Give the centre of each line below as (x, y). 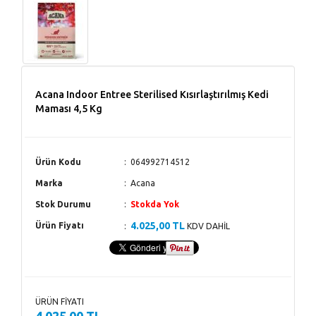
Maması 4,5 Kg (69, 109)
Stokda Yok (155, 205)
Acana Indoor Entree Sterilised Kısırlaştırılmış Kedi (152, 95)
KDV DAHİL (207, 226)
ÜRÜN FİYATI (60, 302)
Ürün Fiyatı (60, 226)
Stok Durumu (63, 205)
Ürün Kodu (58, 162)
